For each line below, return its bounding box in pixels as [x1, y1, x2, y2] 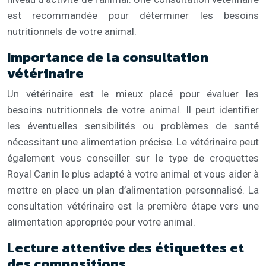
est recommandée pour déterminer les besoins [7, 9, 259, 21]
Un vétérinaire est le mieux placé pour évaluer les [7, 87, 259, 100]
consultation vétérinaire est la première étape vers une [7, 199, 259, 212]
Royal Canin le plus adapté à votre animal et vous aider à [7, 167, 259, 180]
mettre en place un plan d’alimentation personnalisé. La [7, 183, 259, 196]
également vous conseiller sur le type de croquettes [7, 151, 259, 164]
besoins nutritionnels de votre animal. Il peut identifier [7, 103, 259, 116]
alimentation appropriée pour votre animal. [7, 216, 195, 228]
